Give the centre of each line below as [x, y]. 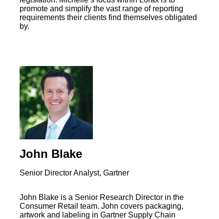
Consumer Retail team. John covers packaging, [101, 206]
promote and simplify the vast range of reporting [101, 8]
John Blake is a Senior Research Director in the [102, 197]
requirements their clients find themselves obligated [108, 17]
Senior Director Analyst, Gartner [74, 173]
